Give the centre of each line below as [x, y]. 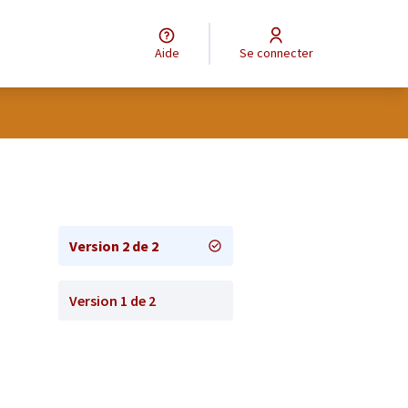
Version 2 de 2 [114, 246]
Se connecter [280, 53]
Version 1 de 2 [112, 301]
